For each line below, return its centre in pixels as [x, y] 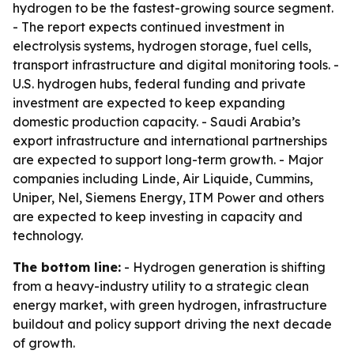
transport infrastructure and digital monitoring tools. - [176, 65]
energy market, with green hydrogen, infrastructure [170, 305]
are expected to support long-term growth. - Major [168, 160]
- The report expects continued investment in [149, 27]
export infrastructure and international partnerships [170, 141]
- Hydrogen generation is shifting [223, 267]
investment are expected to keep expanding [149, 103]
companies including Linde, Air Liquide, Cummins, [163, 179]
